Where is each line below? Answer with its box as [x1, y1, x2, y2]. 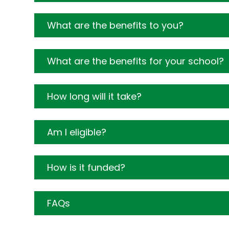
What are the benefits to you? [47, 19, 184, 32]
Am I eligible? [47, 125, 107, 139]
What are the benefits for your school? [47, 54, 224, 67]
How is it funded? [47, 161, 126, 174]
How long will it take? [47, 90, 142, 103]
